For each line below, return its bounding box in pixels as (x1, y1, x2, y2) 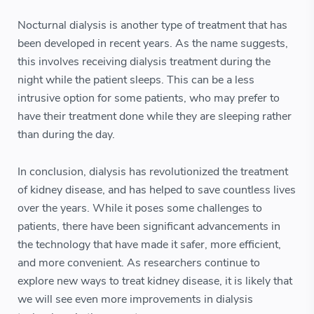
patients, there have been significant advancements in (18, 219, 280, 235)
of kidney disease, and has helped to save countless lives (18, 182, 296, 198)
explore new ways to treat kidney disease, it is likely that (18, 273, 292, 289)
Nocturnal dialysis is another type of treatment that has (18, 17, 287, 33)
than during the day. (18, 126, 115, 142)
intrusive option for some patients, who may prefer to (18, 90, 280, 106)
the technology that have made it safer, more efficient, (18, 237, 281, 253)
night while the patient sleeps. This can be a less (18, 71, 254, 88)
